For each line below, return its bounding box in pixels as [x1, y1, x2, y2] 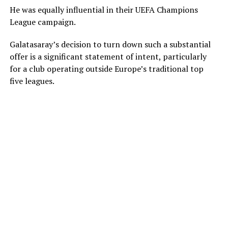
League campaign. [9, 16, 76, 27]
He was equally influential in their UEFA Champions [9, 4, 198, 15]
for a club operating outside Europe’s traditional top [9, 63, 204, 74]
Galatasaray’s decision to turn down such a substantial [9, 38, 211, 50]
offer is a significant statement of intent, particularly [9, 50, 207, 62]
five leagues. [9, 75, 54, 87]
